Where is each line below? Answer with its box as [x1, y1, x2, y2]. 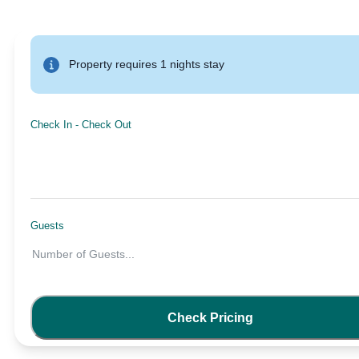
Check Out [82, 119, 131, 131]
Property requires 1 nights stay [69, 58, 224, 71]
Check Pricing [167, 310, 253, 325]
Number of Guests [32, 248, 125, 261]
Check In [30, 119, 72, 131]
